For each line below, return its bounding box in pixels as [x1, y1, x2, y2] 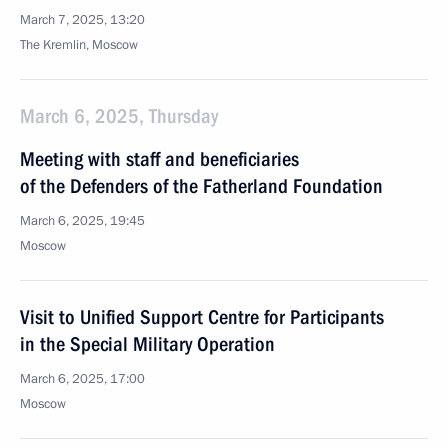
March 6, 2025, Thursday [20, 104, 218, 128]
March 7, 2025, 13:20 [20, 11, 145, 29]
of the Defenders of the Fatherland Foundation [20, 174, 383, 198]
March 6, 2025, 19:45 [20, 212, 145, 230]
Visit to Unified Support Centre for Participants [20, 305, 384, 329]
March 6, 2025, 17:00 [20, 370, 145, 388]
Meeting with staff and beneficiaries [20, 147, 299, 171]
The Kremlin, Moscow [20, 36, 138, 54]
